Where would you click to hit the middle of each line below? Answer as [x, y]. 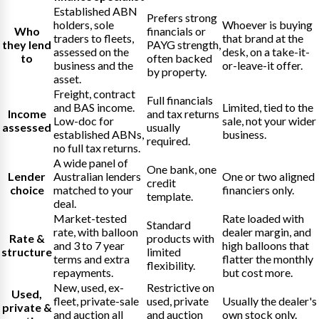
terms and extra [91, 258]
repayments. [83, 272]
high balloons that [266, 245]
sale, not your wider [269, 120]
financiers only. [258, 189]
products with [181, 238]
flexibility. [171, 265]
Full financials [180, 100]
